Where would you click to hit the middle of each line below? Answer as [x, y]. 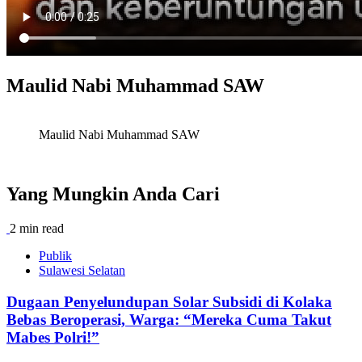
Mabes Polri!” [53, 338]
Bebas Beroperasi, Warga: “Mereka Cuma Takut [169, 320]
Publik [55, 256]
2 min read [37, 229]
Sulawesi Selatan [82, 271]
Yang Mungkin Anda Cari [113, 194]
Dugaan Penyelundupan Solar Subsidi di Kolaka [169, 302]
